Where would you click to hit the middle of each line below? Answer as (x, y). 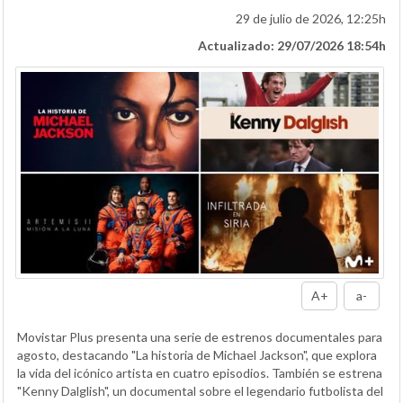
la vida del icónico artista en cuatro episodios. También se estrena (200, 373)
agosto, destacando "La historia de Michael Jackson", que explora (197, 355)
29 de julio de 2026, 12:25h (311, 19)
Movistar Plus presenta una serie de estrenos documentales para (200, 337)
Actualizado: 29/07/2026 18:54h (292, 46)
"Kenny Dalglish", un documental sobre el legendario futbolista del (200, 391)
